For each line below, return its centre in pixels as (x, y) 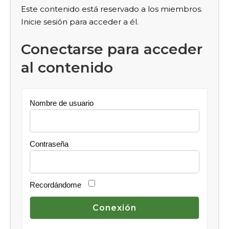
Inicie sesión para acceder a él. (80, 22)
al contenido (67, 67)
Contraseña (49, 144)
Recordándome (55, 185)
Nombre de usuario (62, 103)
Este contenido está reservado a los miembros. (112, 9)
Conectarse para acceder (112, 49)
